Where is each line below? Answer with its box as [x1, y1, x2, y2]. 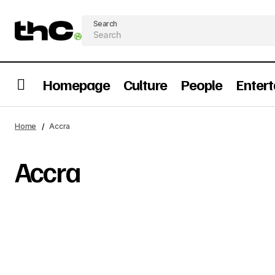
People [180, 75, 222, 94]
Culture [123, 75, 167, 94]
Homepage [42, 75, 110, 94]
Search [93, 19, 117, 28]
